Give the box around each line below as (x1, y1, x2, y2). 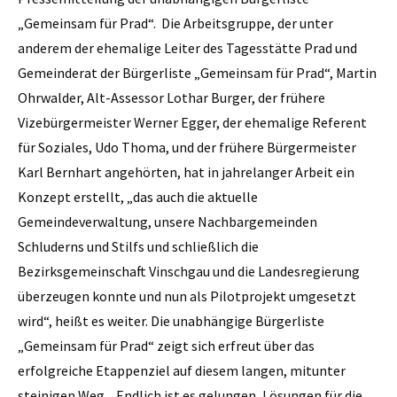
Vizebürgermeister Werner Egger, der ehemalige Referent (18, 113, 367, 131)
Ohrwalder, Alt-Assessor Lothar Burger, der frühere (18, 88, 325, 106)
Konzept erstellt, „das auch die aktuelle (18, 187, 258, 206)
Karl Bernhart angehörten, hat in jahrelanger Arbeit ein (18, 162, 354, 181)
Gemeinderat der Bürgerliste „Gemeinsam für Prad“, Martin (18, 63, 377, 82)
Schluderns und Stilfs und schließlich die (18, 237, 259, 255)
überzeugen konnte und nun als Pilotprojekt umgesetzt (18, 286, 356, 305)
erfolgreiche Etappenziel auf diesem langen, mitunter (18, 361, 346, 379)
